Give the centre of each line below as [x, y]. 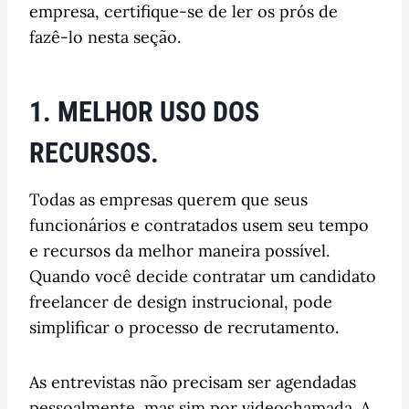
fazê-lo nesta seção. [105, 37]
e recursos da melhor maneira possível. [179, 250]
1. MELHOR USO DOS [144, 111]
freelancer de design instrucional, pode [181, 301]
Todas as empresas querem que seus [168, 199]
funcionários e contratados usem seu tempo [199, 225]
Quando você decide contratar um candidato [203, 276]
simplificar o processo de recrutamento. [184, 327]
